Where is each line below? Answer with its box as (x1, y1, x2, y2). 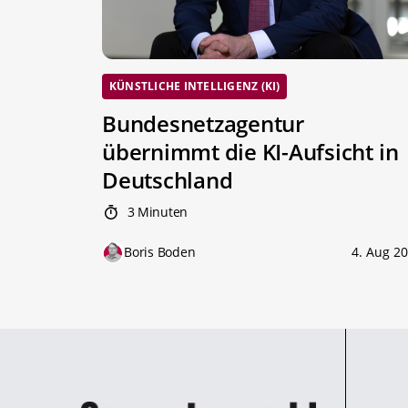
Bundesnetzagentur (102, 108, 304, 139)
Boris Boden (124, 243, 196, 261)
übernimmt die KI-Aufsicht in (102, 137, 399, 168)
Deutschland (102, 165, 233, 196)
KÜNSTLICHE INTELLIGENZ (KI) (109, 77, 280, 94)
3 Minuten (123, 203, 188, 221)
